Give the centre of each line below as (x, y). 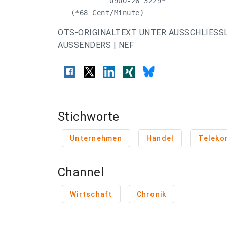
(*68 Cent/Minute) (101, 13)
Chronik (152, 194)
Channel (81, 172)
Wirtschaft (91, 194)
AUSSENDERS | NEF (96, 45)
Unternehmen (96, 138)
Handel (160, 138)
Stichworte (89, 117)
